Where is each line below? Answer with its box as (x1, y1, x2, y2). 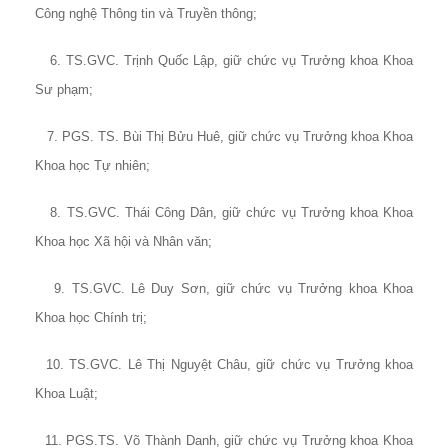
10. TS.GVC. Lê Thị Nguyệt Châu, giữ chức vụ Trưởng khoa (35, 357, 413, 373)
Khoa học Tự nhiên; (35, 158, 150, 174)
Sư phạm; (35, 82, 93, 98)
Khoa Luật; (35, 386, 98, 402)
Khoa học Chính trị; (35, 310, 147, 326)
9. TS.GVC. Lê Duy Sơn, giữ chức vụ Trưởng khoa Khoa (35, 281, 413, 297)
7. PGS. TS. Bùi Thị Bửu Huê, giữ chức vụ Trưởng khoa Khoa (35, 129, 413, 145)
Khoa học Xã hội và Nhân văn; (35, 234, 212, 250)
